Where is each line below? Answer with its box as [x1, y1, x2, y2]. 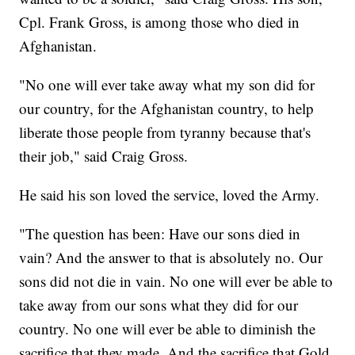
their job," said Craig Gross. [19, 145, 189, 166]
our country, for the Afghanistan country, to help [19, 97, 315, 118]
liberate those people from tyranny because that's [19, 121, 311, 142]
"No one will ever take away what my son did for [19, 74, 315, 94]
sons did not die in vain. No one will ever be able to [19, 270, 334, 291]
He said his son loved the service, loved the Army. [19, 184, 320, 204]
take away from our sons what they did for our [19, 294, 299, 315]
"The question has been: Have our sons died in [19, 223, 301, 243]
